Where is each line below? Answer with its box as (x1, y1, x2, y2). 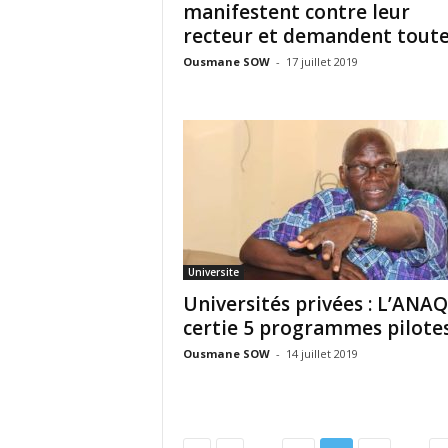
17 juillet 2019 (285, 54, 358, 69)
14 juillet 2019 (285, 346, 358, 361)
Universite (187, 265, 239, 279)
